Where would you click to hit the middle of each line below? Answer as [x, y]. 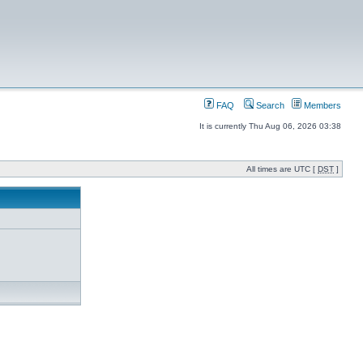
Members [321, 105]
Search [269, 105]
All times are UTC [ [282, 169]
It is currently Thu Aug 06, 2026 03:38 [270, 126]
